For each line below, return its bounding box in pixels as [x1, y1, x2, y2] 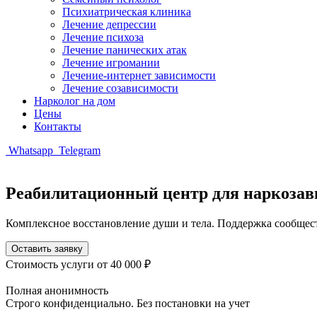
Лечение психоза [62, 31, 144, 43]
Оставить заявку [11, 243, 83, 254]
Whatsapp [6, 144, 56, 156]
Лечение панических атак [62, 44, 187, 56]
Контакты [34, 120, 81, 132]
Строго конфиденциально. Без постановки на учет [6, 296, 250, 309]
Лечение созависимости [62, 82, 178, 94]
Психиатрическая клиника [62, 6, 191, 18]
